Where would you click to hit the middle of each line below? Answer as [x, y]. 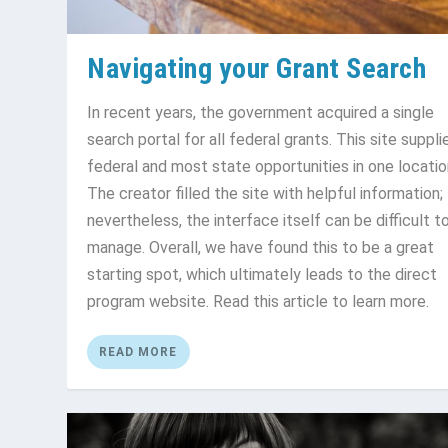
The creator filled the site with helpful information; [265, 193]
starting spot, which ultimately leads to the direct [262, 274]
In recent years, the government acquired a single [261, 112]
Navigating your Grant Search [257, 68]
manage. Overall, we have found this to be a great [261, 247]
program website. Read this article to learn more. [258, 301]
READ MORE [138, 351]
